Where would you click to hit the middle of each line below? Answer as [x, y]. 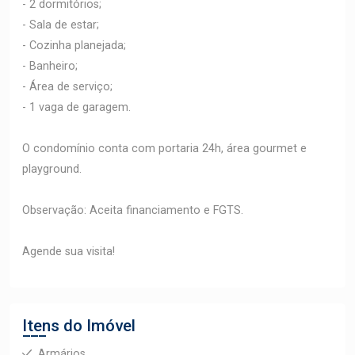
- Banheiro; [50, 66]
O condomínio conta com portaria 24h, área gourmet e [164, 148]
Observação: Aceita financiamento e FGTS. [133, 210]
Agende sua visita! [69, 251]
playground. [52, 169]
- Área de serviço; [67, 86]
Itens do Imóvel [79, 325]
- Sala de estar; [61, 25]
